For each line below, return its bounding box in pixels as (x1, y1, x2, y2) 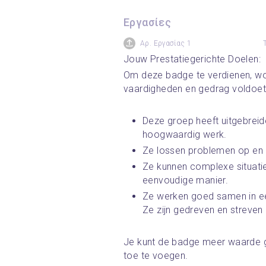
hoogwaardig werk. (142, 129, 230, 140)
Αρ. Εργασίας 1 (140, 39, 192, 47)
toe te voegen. (123, 250, 188, 261)
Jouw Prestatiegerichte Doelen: (123, 53, 261, 65)
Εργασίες (123, 16, 172, 28)
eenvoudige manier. (142, 175, 231, 186)
